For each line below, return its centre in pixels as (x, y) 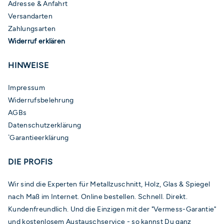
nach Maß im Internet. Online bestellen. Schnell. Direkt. (98, 197)
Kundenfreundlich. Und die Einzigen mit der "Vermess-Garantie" (112, 209)
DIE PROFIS (30, 162)
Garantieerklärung (39, 138)
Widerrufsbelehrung (41, 100)
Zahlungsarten (32, 29)
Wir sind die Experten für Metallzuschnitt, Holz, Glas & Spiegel (109, 184)
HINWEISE (28, 65)
